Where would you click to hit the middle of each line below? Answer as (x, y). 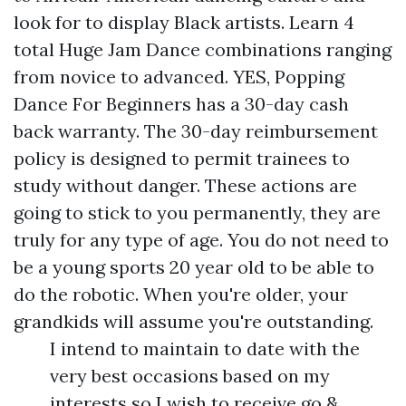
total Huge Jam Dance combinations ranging (203, 49)
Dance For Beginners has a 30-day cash (181, 103)
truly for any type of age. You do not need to (201, 239)
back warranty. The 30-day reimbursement (196, 130)
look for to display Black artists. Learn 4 (184, 22)
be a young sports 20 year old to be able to (194, 266)
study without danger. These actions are (185, 185)
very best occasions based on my (190, 375)
